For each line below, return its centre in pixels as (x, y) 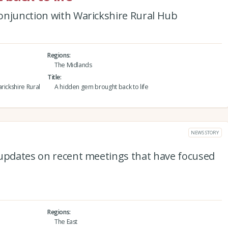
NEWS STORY (205, 132)
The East (66, 221)
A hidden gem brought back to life (101, 87)
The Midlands (73, 65)
